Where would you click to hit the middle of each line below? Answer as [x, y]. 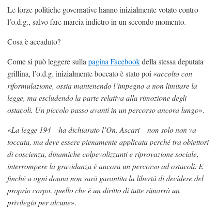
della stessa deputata [172, 61]
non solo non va [172, 129]
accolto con [175, 73]
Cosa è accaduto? [35, 41]
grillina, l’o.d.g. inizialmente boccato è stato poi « [82, 73]
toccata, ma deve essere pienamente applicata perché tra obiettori [108, 141]
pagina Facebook [114, 61]
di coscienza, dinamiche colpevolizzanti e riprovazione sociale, [103, 154]
